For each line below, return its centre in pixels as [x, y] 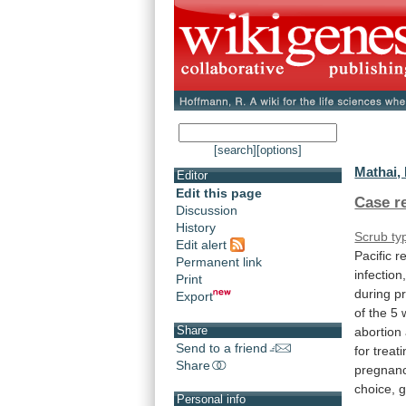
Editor [192, 176]
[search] [235, 150]
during [373, 293]
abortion [378, 331]
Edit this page [219, 193]
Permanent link [219, 261]
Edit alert [203, 244]
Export [194, 296]
